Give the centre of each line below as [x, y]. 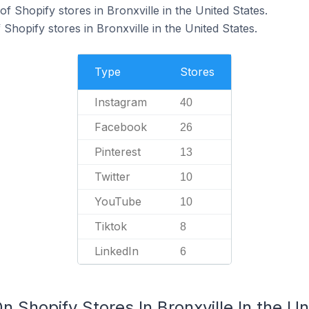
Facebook [121, 127]
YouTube [118, 201]
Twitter [112, 177]
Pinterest [118, 152]
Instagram [121, 102]
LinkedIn [117, 251]
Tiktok [111, 226]
